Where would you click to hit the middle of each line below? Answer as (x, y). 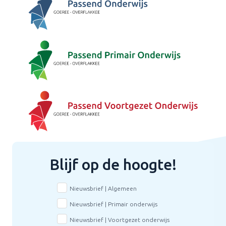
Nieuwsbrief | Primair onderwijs (113, 204)
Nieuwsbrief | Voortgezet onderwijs (119, 219)
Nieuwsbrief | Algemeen (103, 188)
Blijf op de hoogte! (113, 164)
